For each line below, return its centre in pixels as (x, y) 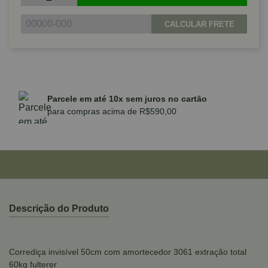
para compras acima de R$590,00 (112, 111)
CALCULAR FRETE (199, 24)
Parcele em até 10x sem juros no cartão (127, 98)
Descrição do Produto (59, 208)
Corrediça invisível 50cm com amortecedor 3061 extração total (128, 252)
